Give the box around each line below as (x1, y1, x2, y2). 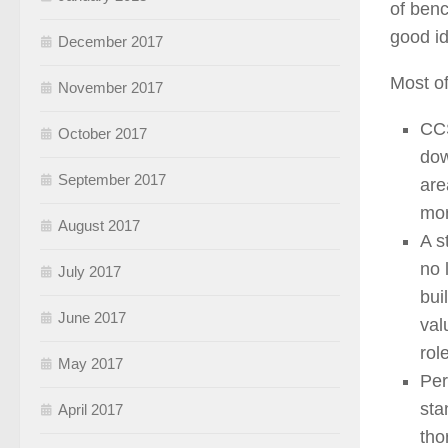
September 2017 (58, 171, 166, 189)
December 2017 (58, 33, 163, 51)
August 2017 (58, 217, 140, 235)
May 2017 (58, 355, 123, 373)
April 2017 (58, 401, 123, 419)
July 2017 (58, 263, 121, 281)
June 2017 (58, 309, 126, 327)
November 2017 (58, 79, 163, 97)
